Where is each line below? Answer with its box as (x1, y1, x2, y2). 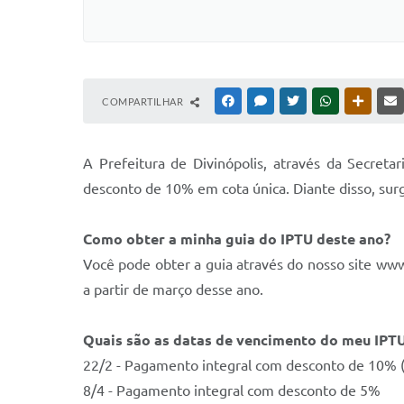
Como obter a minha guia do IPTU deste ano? (83, 231, 390, 247)
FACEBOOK (237, 96, 289, 106)
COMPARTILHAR (102, 96, 186, 107)
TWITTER (302, 96, 344, 106)
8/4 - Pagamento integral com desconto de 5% (83, 382, 381, 399)
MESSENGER (270, 96, 326, 106)
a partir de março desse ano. (83, 281, 263, 298)
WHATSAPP (335, 96, 387, 106)
